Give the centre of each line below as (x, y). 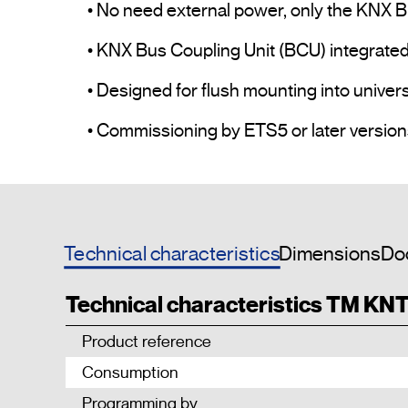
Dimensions (330, 254)
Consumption (130, 373)
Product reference (147, 342)
